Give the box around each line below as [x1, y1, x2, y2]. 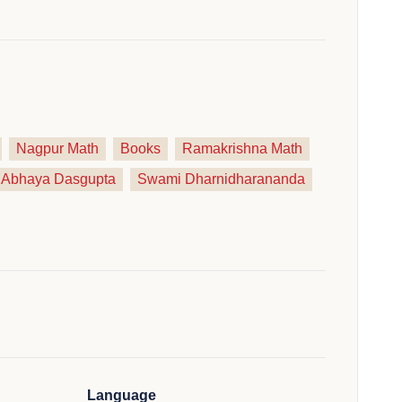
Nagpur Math [15, 141, 99, 156]
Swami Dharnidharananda [136, 171, 305, 187]
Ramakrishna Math [181, 141, 302, 156]
